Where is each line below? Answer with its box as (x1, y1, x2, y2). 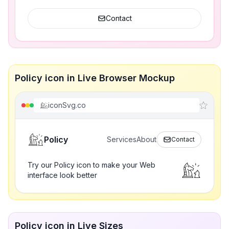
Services (107, 135, 136, 144)
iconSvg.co (48, 101, 86, 109)
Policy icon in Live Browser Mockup (15, 73, 175, 83)
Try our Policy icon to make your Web (28, 161, 155, 169)
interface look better (28, 171, 97, 179)
